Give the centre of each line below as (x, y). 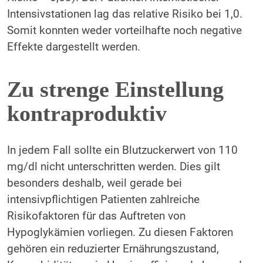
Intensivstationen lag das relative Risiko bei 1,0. (124, 14)
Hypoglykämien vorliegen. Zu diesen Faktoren (120, 233)
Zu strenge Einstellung (115, 89)
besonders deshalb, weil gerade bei (94, 183)
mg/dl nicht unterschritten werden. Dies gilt (113, 167)
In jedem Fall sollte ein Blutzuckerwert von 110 (122, 151)
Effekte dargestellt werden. (73, 47)
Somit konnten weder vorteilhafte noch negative (124, 31)
